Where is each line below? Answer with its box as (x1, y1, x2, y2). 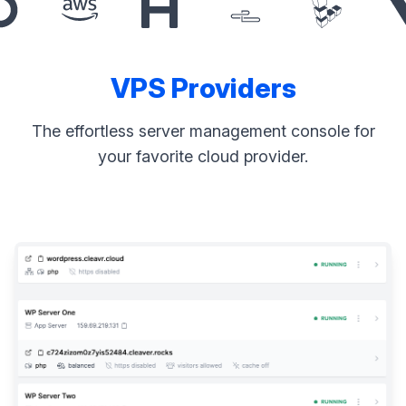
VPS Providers (110, 72, 296, 105)
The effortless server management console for (31, 121, 375, 141)
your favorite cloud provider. (98, 147, 308, 167)
